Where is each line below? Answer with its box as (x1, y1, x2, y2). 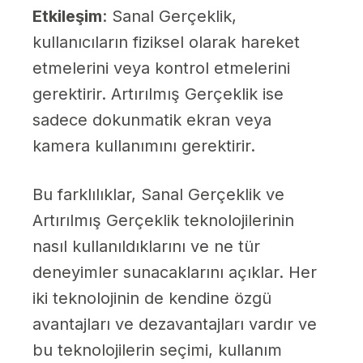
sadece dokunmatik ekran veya (32, 110, 271, 130)
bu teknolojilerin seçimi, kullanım (32, 340, 282, 361)
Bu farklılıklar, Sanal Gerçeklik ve (32, 185, 284, 205)
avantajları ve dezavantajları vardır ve (32, 314, 317, 335)
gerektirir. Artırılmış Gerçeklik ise (32, 84, 284, 105)
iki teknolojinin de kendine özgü (32, 288, 271, 309)
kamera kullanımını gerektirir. (32, 136, 255, 156)
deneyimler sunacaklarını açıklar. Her (32, 263, 317, 283)
